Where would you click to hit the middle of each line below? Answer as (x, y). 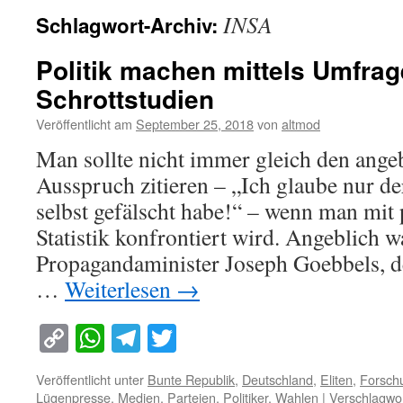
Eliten (336, 380)
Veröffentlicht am (84, 124)
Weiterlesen (121, 289)
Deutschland (278, 380)
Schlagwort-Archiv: (130, 25)
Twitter (218, 338)
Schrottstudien (125, 99)
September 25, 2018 (195, 124)
